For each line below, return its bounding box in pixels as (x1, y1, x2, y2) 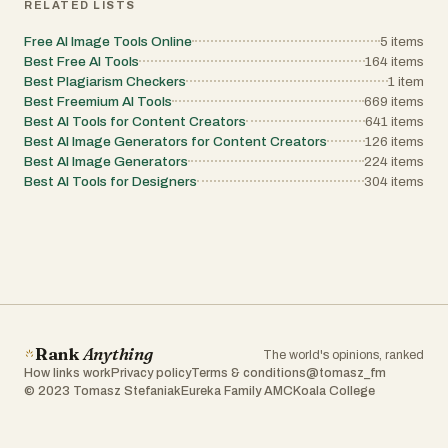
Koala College (293, 384, 375, 398)
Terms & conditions (191, 366, 306, 380)
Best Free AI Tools (24, 54, 139, 69)
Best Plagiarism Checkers (24, 74, 186, 89)
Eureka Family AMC (181, 384, 293, 398)
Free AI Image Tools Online (24, 34, 192, 49)
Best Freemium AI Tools (24, 94, 172, 109)
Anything (82, 343, 153, 364)
